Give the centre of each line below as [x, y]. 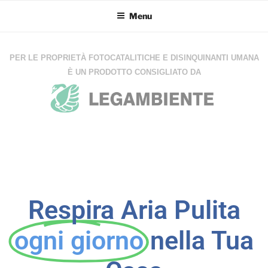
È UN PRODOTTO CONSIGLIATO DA [134, 72]
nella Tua [202, 241]
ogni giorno [79, 241]
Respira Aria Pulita [134, 210]
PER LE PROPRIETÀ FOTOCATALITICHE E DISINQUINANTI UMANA [134, 58]
